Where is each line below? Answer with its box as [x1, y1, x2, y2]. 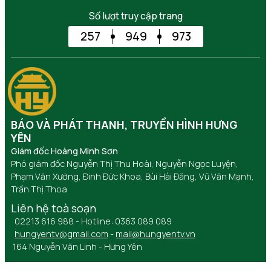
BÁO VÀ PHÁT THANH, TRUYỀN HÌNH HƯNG [11, 117, 238, 132]
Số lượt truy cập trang [88, 9, 183, 22]
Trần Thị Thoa [11, 183, 67, 195]
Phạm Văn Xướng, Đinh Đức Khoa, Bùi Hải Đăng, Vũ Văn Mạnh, [11, 170, 254, 182]
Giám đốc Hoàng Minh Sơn [11, 145, 118, 157]
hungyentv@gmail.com [15, 227, 108, 240]
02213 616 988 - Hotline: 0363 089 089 [11, 215, 172, 227]
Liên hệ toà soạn [11, 200, 96, 215]
